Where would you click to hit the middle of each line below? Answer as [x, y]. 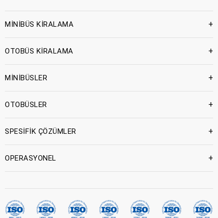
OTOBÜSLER [26, 104]
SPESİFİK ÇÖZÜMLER [41, 131]
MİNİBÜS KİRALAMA [39, 24]
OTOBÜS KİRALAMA [39, 51]
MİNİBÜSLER [26, 78]
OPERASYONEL [31, 158]
